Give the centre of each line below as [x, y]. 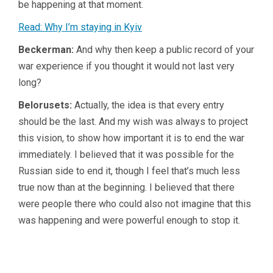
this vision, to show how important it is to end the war [131, 138]
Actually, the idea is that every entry [149, 105]
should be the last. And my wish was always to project [133, 121]
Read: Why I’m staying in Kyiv [80, 27]
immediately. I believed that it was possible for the [126, 154]
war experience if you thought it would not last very [126, 66]
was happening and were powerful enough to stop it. [129, 220]
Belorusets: [46, 105]
